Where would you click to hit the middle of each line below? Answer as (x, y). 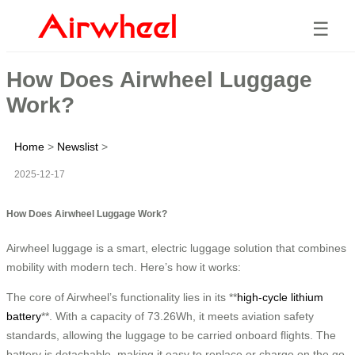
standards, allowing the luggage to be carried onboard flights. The (171, 335)
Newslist (78, 146)
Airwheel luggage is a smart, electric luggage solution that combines (176, 248)
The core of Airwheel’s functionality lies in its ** (122, 297)
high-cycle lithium (280, 297)
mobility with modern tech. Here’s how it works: (124, 267)
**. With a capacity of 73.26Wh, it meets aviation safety (177, 316)
